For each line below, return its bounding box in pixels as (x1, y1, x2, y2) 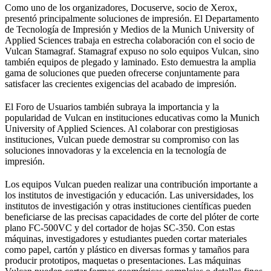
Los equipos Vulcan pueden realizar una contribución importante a (5, 178, 258, 189)
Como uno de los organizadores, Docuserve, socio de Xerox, (5, 2, 237, 13)
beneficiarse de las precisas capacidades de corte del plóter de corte (5, 211, 259, 222)
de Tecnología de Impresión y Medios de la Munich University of (5, 24, 254, 34)
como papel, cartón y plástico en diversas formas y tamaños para (5, 244, 249, 255)
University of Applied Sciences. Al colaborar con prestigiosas (5, 123, 238, 134)
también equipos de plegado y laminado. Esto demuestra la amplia (5, 56, 256, 67)
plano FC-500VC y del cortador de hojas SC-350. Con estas (5, 222, 235, 233)
